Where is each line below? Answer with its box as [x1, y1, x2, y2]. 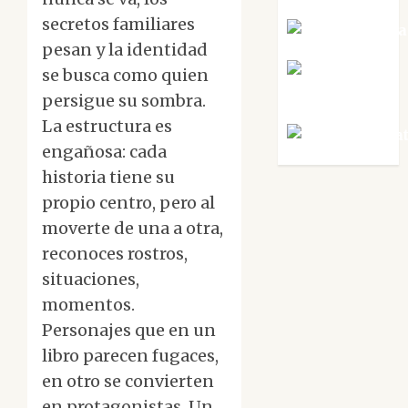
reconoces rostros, [42, 243, 188, 265]
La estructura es [42, 116, 172, 138]
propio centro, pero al [42, 192, 215, 214]
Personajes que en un [42, 320, 216, 342]
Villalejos [287, 85, 363, 104]
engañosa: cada [42, 141, 167, 163]
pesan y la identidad [42, 39, 208, 61]
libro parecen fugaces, [42, 345, 219, 367]
